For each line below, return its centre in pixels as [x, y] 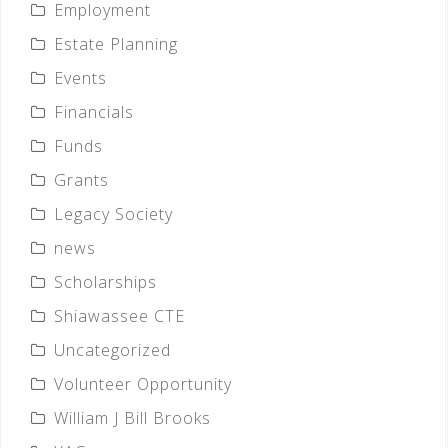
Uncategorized [112, 350]
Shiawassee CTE [119, 316]
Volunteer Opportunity [143, 384]
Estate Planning [116, 44]
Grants [81, 180]
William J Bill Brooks [132, 418]
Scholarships [105, 282]
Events [80, 78]
